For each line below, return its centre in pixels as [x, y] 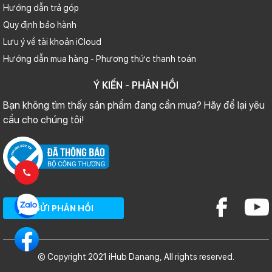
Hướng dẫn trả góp [41, 8]
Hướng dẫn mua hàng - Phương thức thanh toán [100, 59]
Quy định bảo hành [40, 25]
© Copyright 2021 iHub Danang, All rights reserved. [136, 257]
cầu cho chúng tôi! [44, 120]
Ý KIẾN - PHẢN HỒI [136, 85]
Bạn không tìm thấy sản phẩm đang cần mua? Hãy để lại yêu [134, 105]
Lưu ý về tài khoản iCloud [52, 42]
